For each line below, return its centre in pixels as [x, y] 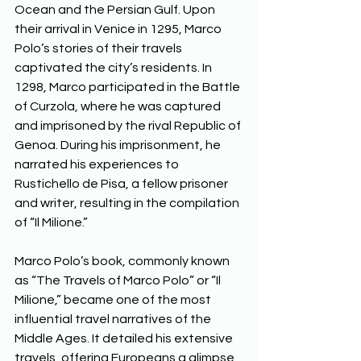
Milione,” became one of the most [114, 299]
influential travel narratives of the [114, 319]
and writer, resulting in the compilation [128, 203]
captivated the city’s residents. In [114, 67]
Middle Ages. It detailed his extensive [125, 338]
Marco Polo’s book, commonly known [123, 261]
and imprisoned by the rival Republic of [129, 125]
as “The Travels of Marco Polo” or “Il [119, 280]
